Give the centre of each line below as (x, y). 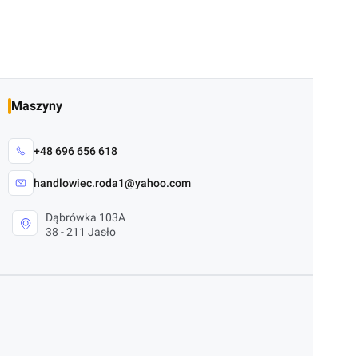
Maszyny (37, 106)
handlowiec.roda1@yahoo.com (112, 183)
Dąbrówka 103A (86, 217)
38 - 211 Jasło (81, 232)
